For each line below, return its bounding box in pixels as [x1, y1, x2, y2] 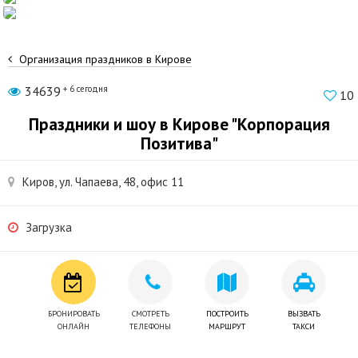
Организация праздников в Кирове [16, 51, 192, 66]
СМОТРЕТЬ [131, 308, 169, 319]
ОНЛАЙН [58, 320, 89, 332]
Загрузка [26, 219, 72, 235]
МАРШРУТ [209, 320, 245, 332]
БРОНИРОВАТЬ [47, 308, 100, 319]
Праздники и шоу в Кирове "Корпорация [28, 113, 330, 135]
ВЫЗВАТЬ [287, 308, 320, 319]
